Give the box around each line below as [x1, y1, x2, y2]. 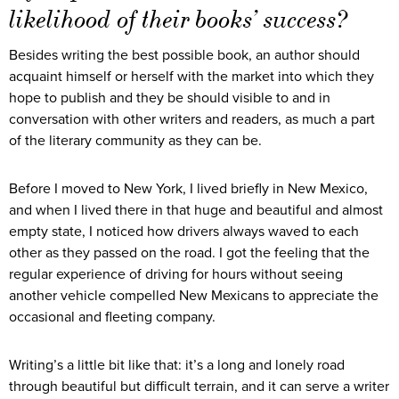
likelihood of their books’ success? [9, 3, 347, 35]
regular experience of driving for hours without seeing [9, 265, 343, 283]
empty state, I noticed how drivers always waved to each [9, 222, 359, 240]
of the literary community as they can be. [9, 131, 262, 150]
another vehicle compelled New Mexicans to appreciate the [9, 286, 379, 305]
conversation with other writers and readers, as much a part [9, 110, 375, 128]
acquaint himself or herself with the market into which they [9, 67, 374, 85]
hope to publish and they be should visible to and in [9, 88, 330, 107]
